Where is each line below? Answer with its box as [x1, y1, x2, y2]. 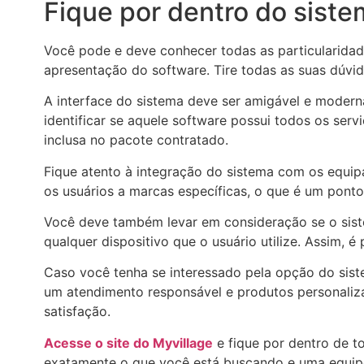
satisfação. [44, 303, 110, 320]
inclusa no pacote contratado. [44, 132, 228, 149]
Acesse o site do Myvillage [44, 334, 213, 351]
